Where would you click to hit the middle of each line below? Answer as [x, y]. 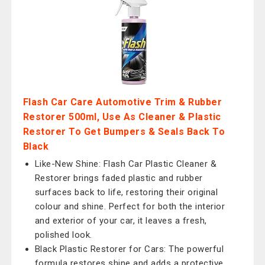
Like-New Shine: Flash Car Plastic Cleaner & [126, 164]
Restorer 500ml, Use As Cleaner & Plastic [122, 117]
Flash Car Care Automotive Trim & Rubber [122, 102]
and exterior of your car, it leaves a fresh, [121, 221]
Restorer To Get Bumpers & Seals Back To [124, 132]
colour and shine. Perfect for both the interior [130, 206]
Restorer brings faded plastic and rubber [119, 178]
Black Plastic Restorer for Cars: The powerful [129, 249]
